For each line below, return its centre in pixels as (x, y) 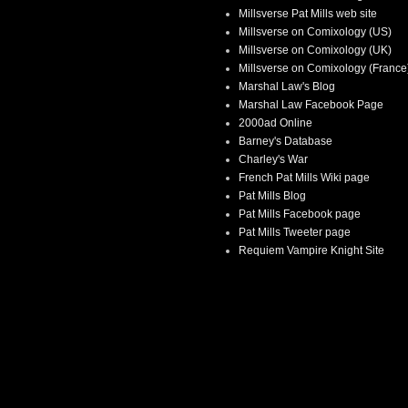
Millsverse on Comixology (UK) (315, 51)
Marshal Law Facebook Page (311, 105)
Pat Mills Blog (272, 196)
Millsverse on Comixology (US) (315, 32)
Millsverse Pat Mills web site (308, 14)
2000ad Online (275, 123)
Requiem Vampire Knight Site (311, 251)
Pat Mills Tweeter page (295, 233)
